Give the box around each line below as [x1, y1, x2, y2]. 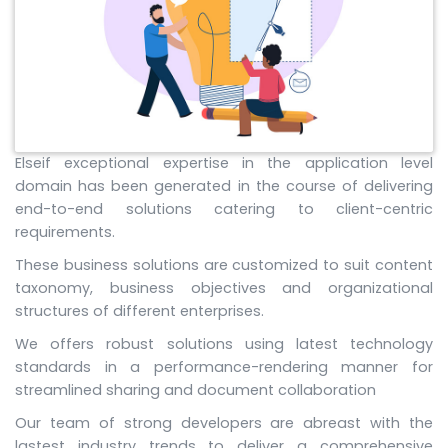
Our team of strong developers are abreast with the [15, 413, 433, 434]
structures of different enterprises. [15, 301, 264, 322]
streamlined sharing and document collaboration [15, 380, 376, 401]
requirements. [15, 222, 115, 243]
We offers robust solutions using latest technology [15, 334, 433, 355]
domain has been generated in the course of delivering [15, 176, 433, 197]
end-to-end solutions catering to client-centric [15, 199, 433, 220]
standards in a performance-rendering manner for [15, 357, 433, 378]
